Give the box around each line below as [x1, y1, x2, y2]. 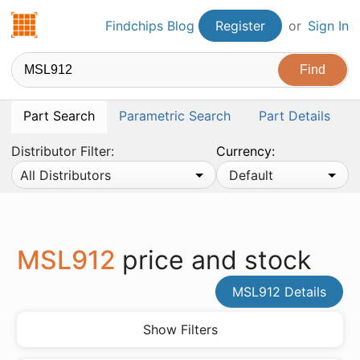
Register [215, 18, 265, 34]
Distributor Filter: [11, 143, 114, 159]
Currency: [216, 143, 276, 159]
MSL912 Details [232, 284, 326, 300]
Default [229, 167, 274, 183]
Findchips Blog [105, 18, 194, 34]
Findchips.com [39, 13, 126, 29]
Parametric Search [119, 108, 231, 124]
